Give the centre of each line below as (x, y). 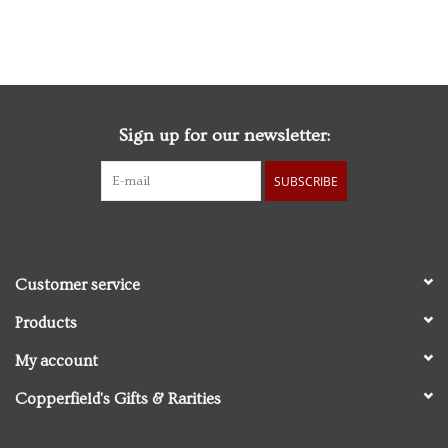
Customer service (77, 285)
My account (56, 361)
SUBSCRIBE (306, 182)
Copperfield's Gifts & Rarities (118, 399)
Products (46, 323)
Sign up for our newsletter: (224, 136)
